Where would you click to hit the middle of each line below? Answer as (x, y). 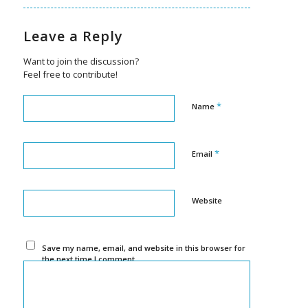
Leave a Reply (73, 36)
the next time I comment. (90, 259)
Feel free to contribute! (70, 75)
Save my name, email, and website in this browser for (144, 248)
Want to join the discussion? (81, 62)
